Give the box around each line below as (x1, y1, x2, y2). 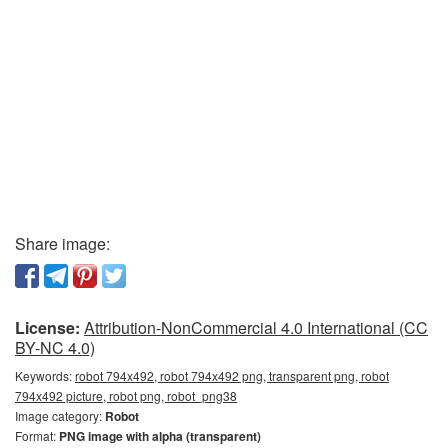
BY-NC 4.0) (15, 335, 95, 359)
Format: (15, 426, 59, 444)
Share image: (15, 231, 110, 255)
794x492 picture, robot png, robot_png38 (15, 386, 237, 404)
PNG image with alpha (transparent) (59, 426, 261, 445)
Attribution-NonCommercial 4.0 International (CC (84, 315, 428, 339)
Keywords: (15, 366, 75, 384)
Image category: (15, 406, 105, 424)
